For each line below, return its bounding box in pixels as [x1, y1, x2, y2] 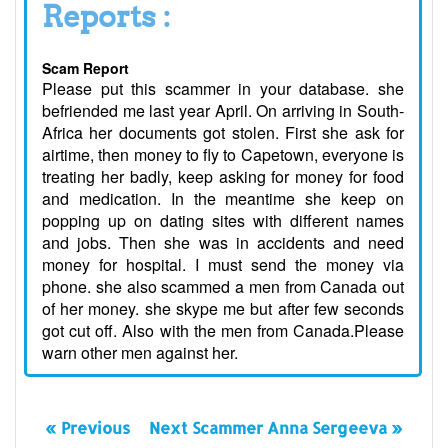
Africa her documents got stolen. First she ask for [42, 121, 404, 145]
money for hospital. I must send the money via [42, 253, 404, 277]
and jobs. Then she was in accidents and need [42, 231, 404, 255]
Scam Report [42, 58, 129, 79]
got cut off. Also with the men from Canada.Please [42, 319, 404, 343]
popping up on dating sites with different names [42, 209, 404, 233]
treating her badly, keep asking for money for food [42, 165, 404, 189]
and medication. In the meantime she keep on [42, 187, 404, 211]
